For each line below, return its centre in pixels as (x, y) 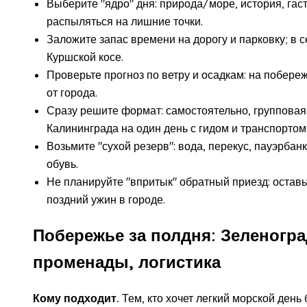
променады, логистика (127, 261)
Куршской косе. (85, 57)
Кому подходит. (76, 298)
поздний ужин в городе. (106, 199)
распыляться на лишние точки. (125, 21)
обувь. (62, 163)
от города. (72, 92)
